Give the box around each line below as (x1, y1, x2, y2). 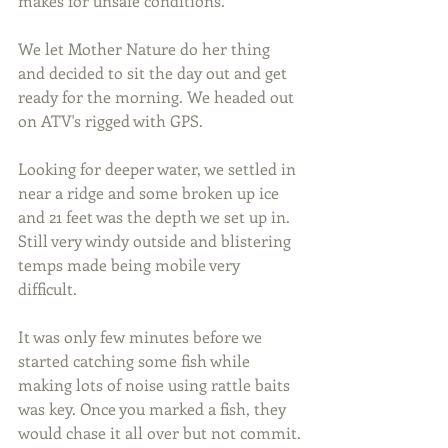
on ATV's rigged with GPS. (18, 109, 203, 131)
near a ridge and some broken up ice (18, 181, 283, 203)
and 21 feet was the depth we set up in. (18, 205, 294, 227)
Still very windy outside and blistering (18, 229, 295, 251)
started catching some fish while (18, 349, 254, 371)
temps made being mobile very (18, 253, 244, 275)
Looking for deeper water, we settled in (18, 157, 300, 179)
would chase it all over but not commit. (18, 421, 301, 443)
